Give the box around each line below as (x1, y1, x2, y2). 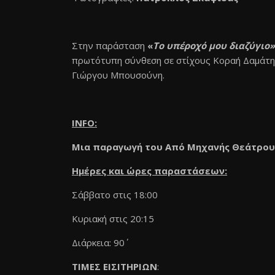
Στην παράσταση (72, 39, 147, 52)
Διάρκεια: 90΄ (72, 236, 125, 249)
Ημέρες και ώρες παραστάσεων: (72, 165, 227, 177)
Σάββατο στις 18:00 (72, 188, 158, 201)
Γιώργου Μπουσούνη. (72, 69, 165, 81)
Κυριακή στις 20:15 (72, 212, 154, 225)
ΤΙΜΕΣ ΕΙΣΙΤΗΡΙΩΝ (72, 260, 157, 273)
